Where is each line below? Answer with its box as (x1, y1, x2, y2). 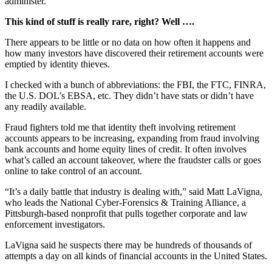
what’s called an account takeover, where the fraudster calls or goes (5, 154, 261, 165)
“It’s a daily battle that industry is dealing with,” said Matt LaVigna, (5, 186, 262, 197)
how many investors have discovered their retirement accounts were (5, 47, 263, 58)
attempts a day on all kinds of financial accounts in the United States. (5, 250, 267, 261)
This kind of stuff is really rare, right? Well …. (5, 16, 194, 27)
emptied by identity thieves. (5, 58, 110, 69)
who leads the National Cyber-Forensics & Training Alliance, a (5, 197, 246, 208)
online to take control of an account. (5, 165, 142, 176)
